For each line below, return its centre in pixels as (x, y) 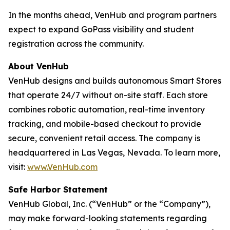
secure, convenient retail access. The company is (104, 138)
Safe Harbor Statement (58, 189)
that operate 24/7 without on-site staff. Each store (108, 95)
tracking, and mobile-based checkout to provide (105, 124)
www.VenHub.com (62, 167)
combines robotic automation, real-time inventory (107, 109)
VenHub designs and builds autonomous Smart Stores (115, 81)
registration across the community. (76, 44)
